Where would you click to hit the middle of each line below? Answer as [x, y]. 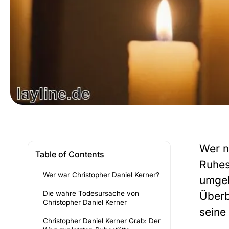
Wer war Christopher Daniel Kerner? [101, 175]
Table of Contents [70, 155]
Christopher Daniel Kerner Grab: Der [102, 221]
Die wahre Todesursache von [91, 193]
